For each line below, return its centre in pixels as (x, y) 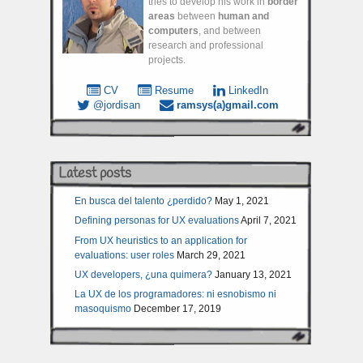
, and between (230, 30)
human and (243, 16)
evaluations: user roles (124, 255)
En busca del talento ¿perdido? (143, 201)
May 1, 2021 (241, 201)
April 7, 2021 (268, 221)
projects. (167, 60)
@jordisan (115, 105)
